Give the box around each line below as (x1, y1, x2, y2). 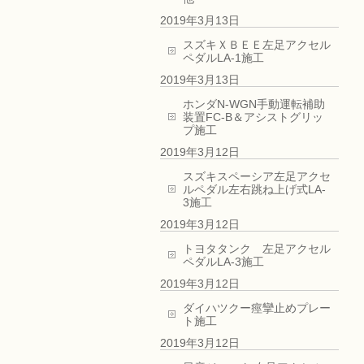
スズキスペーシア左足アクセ (183, 170, 331, 183)
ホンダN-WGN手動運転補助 (183, 97, 325, 110)
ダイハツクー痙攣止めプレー (183, 301, 331, 314)
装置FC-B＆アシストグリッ (183, 110, 323, 123)
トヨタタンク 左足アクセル (183, 242, 331, 255)
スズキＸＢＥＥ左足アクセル (183, 38, 331, 51)
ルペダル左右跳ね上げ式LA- (183, 183, 326, 196)
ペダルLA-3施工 (183, 255, 264, 268)
